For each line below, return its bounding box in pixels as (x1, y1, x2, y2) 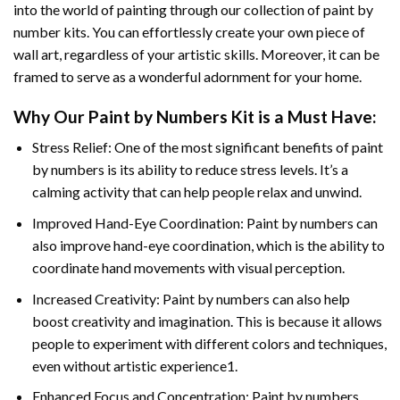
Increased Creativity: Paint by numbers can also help (31, 289, 350, 307)
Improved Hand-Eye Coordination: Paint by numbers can (31, 213, 378, 231)
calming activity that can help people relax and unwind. (31, 183, 362, 201)
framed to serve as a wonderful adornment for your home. (13, 67, 362, 85)
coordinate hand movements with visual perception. (31, 258, 345, 276)
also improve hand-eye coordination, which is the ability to (31, 236, 385, 254)
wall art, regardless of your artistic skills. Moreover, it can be (13, 45, 379, 62)
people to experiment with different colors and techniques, (31, 334, 387, 352)
